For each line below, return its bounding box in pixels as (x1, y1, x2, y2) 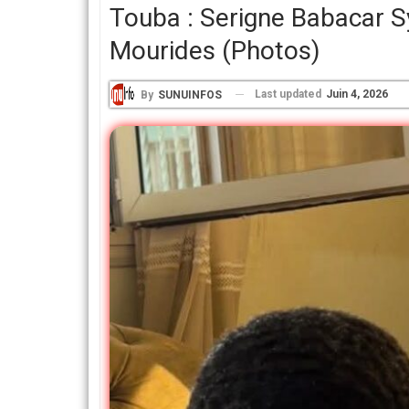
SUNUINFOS (158, 88, 222, 101)
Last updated (255, 88, 324, 100)
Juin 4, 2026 (326, 88, 388, 100)
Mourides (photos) (110, 36, 320, 66)
